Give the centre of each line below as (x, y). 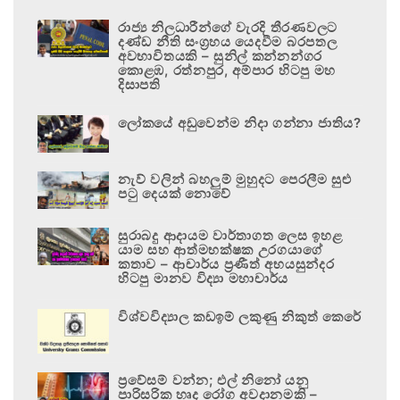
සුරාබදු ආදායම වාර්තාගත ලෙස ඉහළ (230, 235)
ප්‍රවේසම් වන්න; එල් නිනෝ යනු (213, 379)
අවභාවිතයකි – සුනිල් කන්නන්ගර (220, 55)
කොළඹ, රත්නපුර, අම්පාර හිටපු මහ (227, 70)
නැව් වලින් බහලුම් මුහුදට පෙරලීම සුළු (235, 179)
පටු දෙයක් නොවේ (175, 193)
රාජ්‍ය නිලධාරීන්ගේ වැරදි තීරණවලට (228, 27)
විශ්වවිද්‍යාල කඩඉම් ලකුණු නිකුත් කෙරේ (240, 316)
